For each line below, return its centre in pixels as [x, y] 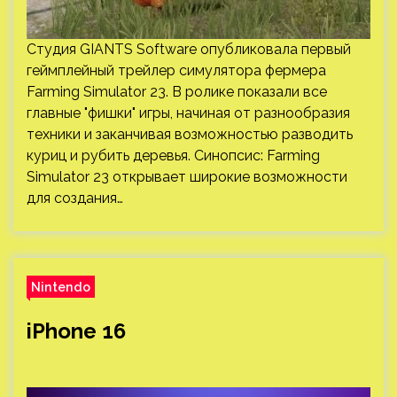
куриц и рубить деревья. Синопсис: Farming [173, 156]
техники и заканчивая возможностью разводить [190, 134]
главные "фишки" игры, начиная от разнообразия [188, 113]
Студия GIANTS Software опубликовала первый [189, 49]
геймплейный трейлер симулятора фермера [176, 70]
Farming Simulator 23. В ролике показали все [177, 92]
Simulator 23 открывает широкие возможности [187, 177]
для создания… [75, 198]
